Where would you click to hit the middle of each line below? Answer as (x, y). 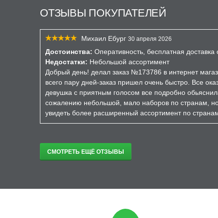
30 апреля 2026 (150, 39)
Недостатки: (66, 62)
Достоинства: (69, 52)
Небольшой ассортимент (128, 62)
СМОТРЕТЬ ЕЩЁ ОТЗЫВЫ (86, 152)
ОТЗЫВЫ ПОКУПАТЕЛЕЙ (103, 13)
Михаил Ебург (104, 38)
